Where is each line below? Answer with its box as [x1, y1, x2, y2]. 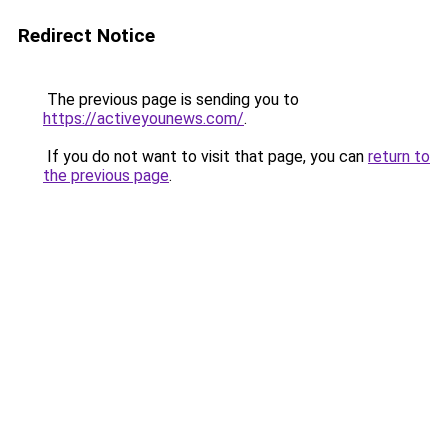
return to [368, 147, 430, 166]
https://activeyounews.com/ [43, 109, 244, 128]
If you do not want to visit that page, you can [43, 147, 368, 166]
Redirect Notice [18, 24, 155, 47]
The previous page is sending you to [43, 90, 299, 109]
